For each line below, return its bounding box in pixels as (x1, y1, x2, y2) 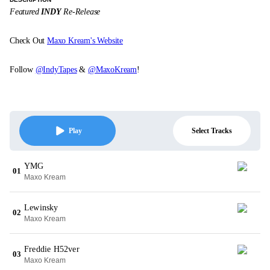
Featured (10, 7, 42, 16)
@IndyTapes (35, 65, 77, 74)
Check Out (10, 36, 47, 45)
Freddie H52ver (24, 245, 80, 254)
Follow (10, 65, 36, 74)
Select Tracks (192, 126, 232, 135)
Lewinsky (24, 203, 58, 212)
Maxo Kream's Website (47, 36, 124, 45)
